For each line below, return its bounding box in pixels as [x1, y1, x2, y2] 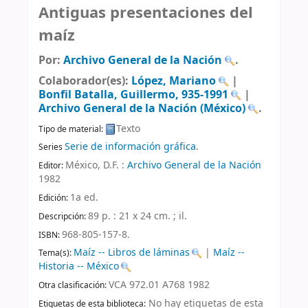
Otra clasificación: [38, 279, 109, 292]
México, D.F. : [65, 158, 124, 173]
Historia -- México [38, 259, 119, 274]
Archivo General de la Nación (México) [38, 100, 245, 117]
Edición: [38, 191, 70, 204]
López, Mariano [131, 72, 216, 89]
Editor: [38, 159, 65, 173]
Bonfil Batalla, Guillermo [38, 86, 175, 103]
